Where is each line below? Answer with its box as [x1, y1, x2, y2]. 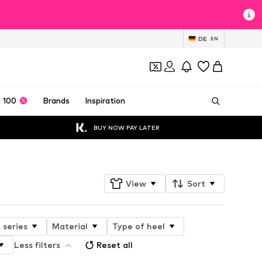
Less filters [13, 239, 60, 250]
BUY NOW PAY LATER [94, 123, 160, 131]
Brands [43, 96, 70, 105]
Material [51, 220, 88, 231]
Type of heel [112, 220, 165, 231]
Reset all [96, 239, 133, 250]
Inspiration [84, 96, 125, 105]
